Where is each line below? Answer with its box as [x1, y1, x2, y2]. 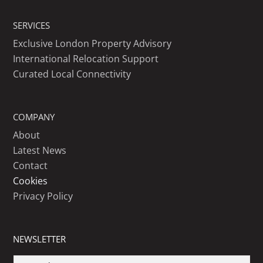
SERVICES [13, 19, 50, 32]
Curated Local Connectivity [13, 68, 131, 81]
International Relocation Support [13, 52, 159, 66]
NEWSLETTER [13, 233, 66, 245]
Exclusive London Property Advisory [13, 37, 172, 50]
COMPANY [13, 111, 55, 123]
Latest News [13, 144, 67, 157]
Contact [13, 159, 48, 173]
